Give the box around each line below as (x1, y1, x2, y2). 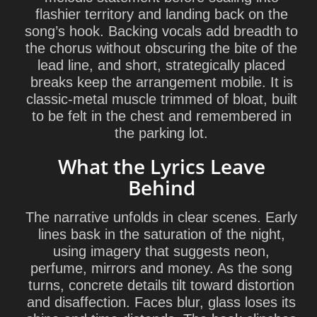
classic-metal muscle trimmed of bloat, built (25, 91, 297, 107)
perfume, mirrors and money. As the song (30, 260, 292, 276)
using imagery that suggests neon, (53, 243, 270, 259)
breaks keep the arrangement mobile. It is (30, 74, 293, 90)
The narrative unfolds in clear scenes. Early (25, 209, 297, 225)
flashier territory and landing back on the (35, 6, 288, 22)
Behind (127, 174, 195, 201)
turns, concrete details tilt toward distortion (28, 277, 294, 293)
